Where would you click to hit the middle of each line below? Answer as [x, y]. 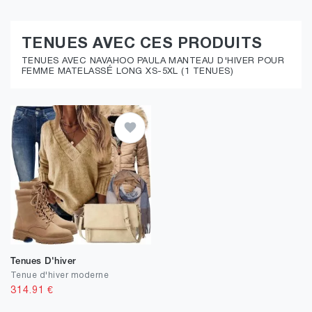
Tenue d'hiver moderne [60, 275]
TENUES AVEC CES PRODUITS [142, 44]
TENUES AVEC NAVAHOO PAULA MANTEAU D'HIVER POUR [153, 61]
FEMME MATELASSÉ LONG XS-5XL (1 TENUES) [128, 72]
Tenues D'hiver [44, 262]
